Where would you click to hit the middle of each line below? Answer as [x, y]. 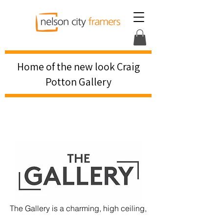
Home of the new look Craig [78, 67]
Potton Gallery [78, 82]
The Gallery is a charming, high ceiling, [78, 208]
